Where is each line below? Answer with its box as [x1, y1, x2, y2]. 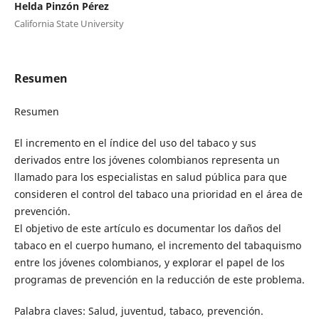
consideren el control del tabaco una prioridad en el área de [14, 187, 303, 201]
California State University [14, 16, 124, 30]
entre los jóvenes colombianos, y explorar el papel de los [14, 255, 285, 269]
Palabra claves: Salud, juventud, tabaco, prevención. [14, 303, 263, 318]
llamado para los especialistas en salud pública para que [14, 169, 287, 184]
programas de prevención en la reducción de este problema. [14, 272, 305, 286]
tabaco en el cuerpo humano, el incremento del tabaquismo [14, 238, 301, 252]
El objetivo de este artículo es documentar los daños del [14, 221, 281, 235]
